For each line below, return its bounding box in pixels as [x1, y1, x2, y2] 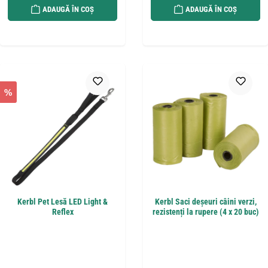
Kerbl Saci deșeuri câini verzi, [154, 196, 257, 207]
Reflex [51, 206, 74, 217]
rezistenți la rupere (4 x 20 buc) [152, 206, 259, 217]
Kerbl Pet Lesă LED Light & [17, 196, 108, 207]
